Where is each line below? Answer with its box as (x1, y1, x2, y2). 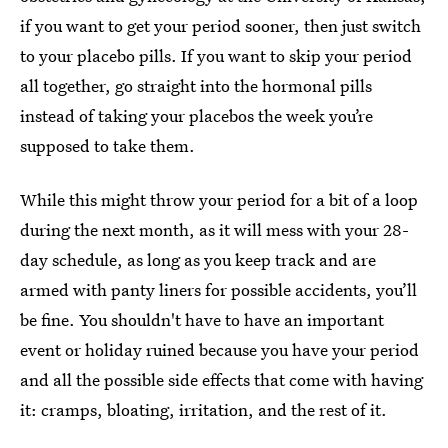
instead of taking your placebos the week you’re (20, 104, 373, 127)
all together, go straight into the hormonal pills (20, 74, 372, 97)
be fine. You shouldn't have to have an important (20, 308, 384, 331)
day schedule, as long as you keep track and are (20, 248, 376, 271)
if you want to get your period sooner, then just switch (20, 14, 421, 37)
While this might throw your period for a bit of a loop (20, 188, 418, 211)
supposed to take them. (20, 134, 195, 157)
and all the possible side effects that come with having (20, 368, 423, 391)
